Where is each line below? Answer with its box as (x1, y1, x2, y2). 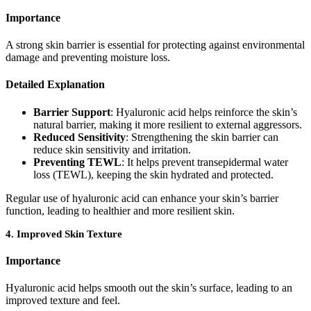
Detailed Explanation (6, 78, 105, 91)
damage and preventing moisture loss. (6, 51, 170, 63)
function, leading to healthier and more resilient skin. (6, 204, 235, 217)
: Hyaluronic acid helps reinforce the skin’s (110, 106, 297, 118)
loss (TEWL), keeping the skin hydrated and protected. (33, 168, 274, 180)
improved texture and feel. (6, 294, 120, 307)
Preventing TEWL (33, 155, 121, 168)
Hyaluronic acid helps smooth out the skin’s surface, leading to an (6, 282, 292, 294)
